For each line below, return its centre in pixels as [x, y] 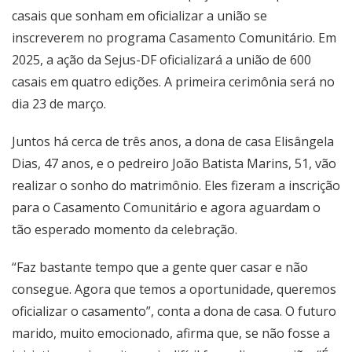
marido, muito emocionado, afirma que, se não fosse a [171, 334]
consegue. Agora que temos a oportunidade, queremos [174, 290]
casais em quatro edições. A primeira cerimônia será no [173, 82]
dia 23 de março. [59, 104]
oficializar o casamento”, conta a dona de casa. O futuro [174, 312]
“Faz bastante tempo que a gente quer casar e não [160, 268]
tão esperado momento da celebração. [125, 230]
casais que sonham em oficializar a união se [139, 16]
